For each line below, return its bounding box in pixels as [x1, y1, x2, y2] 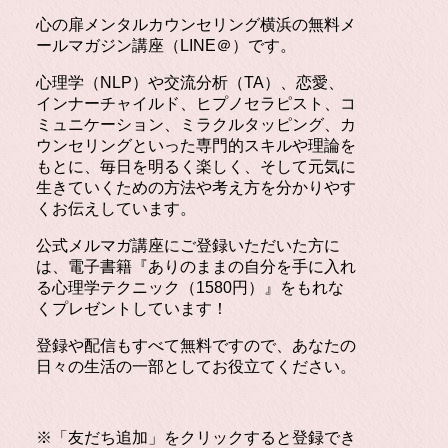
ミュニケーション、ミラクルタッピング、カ [36, 115, 356, 133]
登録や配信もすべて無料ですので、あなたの [36, 336, 356, 354]
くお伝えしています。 [36, 199, 196, 217]
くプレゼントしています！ [36, 299, 228, 317]
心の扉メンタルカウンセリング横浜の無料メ [36, 15, 356, 33]
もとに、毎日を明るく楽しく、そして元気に [36, 157, 356, 175]
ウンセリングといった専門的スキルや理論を [36, 136, 356, 154]
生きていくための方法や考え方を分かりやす [36, 178, 356, 196]
